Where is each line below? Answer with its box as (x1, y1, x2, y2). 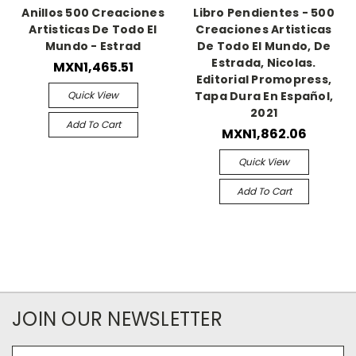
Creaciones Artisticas (195, 21, 332, 37)
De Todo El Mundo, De (197, 37, 331, 54)
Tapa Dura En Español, (194, 87, 334, 104)
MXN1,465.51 (52, 57, 133, 76)
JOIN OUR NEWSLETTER (12, 305, 222, 332)
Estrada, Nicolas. (211, 54, 316, 71)
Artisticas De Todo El (29, 21, 157, 37)
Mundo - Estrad (44, 37, 141, 54)
